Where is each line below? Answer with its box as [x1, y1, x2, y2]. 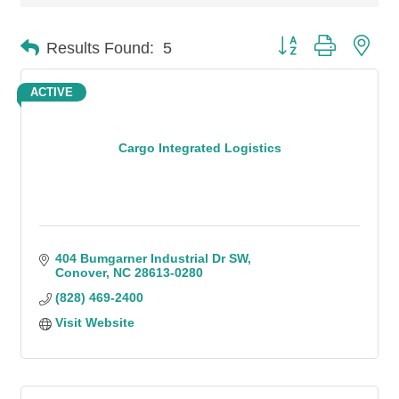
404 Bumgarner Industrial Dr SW [54, 251, 248, 265]
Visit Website [54, 315, 134, 330]
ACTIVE [30, 85, 73, 99]
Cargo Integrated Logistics [118, 140, 281, 155]
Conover [54, 265, 106, 280]
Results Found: [46, 38, 154, 57]
